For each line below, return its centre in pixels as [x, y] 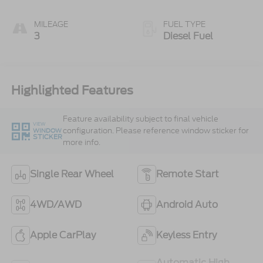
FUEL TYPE [184, 25]
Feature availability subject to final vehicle [140, 119]
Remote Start [188, 174]
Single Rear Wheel [72, 174]
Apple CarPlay [63, 235]
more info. [81, 142]
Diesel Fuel [188, 36]
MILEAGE [51, 25]
